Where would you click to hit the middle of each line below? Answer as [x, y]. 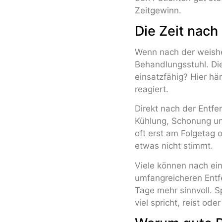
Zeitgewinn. [158, 10]
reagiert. [152, 89]
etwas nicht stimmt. [174, 146]
